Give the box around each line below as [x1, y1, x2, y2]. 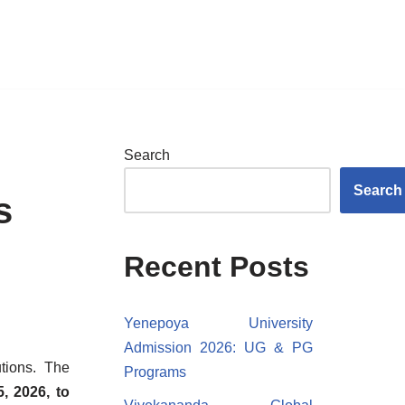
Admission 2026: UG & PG [123, 340, 313, 355]
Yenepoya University [123, 316, 313, 331]
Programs [123, 364, 186, 380]
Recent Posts [123, 250, 309, 283]
